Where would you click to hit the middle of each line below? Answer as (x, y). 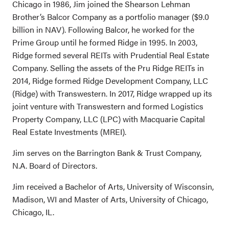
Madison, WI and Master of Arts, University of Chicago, (110, 199)
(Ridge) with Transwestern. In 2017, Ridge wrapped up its (112, 93)
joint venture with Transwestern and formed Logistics (108, 106)
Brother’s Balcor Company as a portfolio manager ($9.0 (111, 16)
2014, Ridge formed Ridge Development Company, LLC (110, 80)
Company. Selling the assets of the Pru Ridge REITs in (108, 67)
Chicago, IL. (33, 212)
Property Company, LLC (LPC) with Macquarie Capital (109, 119)
